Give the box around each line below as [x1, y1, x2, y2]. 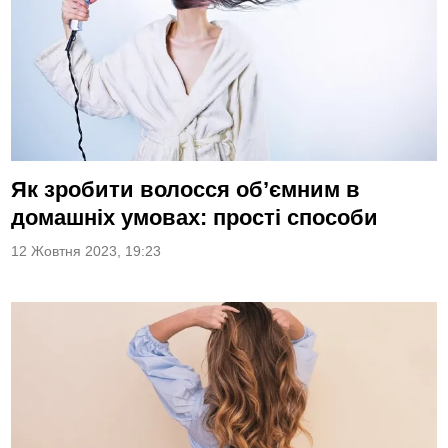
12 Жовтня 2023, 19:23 [11, 244, 162, 260]
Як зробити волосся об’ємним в [11, 177, 361, 203]
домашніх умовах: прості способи [11, 205, 379, 231]
